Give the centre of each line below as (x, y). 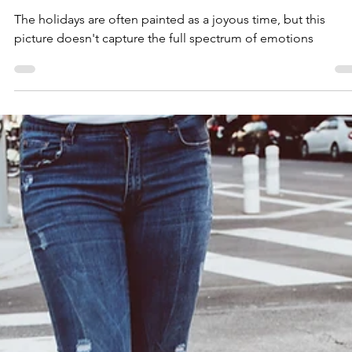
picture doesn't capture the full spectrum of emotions (164, 79)
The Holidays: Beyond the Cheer (149, 31)
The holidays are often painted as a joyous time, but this (170, 60)
